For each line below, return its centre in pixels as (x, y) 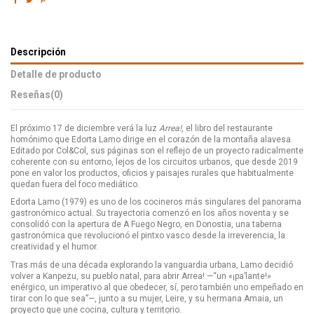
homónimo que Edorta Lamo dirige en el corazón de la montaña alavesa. (152, 139)
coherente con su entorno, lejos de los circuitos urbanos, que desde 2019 (154, 162)
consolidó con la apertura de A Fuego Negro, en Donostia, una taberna (146, 225)
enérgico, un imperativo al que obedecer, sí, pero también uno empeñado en (157, 287)
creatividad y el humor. (54, 247)
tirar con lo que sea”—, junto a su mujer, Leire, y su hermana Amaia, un (147, 299)
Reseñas (30, 94)
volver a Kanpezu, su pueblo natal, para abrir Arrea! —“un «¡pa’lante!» (141, 276)
